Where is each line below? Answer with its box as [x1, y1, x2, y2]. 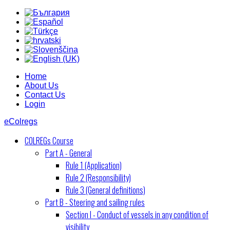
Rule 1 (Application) [66, 159, 122, 171]
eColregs [4, 117, 37, 126]
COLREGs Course [25, 135, 73, 147]
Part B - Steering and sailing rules [45, 196, 145, 208]
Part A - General [45, 147, 92, 159]
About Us [25, 81, 59, 90]
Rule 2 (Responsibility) [66, 171, 131, 184]
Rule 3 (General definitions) [66, 184, 145, 196]
